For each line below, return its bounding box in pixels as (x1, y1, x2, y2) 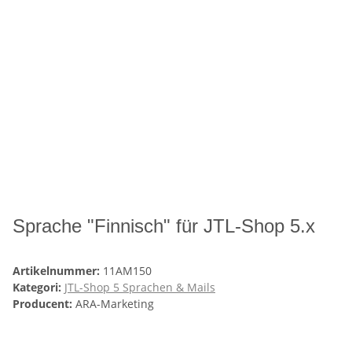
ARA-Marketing (75, 296, 154, 312)
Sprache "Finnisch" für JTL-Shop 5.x (13, 215, 315, 237)
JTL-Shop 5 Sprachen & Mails (64, 280, 215, 295)
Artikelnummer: (13, 263, 103, 279)
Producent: (13, 296, 72, 312)
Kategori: (13, 280, 64, 295)
